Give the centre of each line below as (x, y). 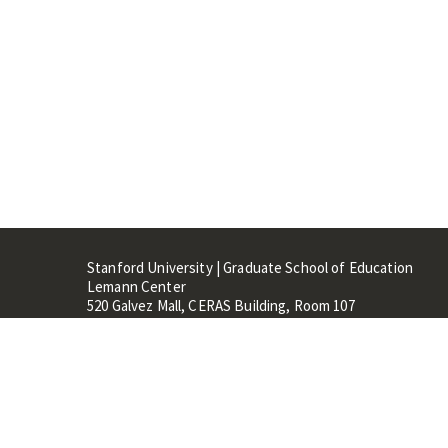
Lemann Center (136, 286)
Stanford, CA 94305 (147, 324)
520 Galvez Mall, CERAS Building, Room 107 (221, 305)
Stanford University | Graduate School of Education (250, 267)
